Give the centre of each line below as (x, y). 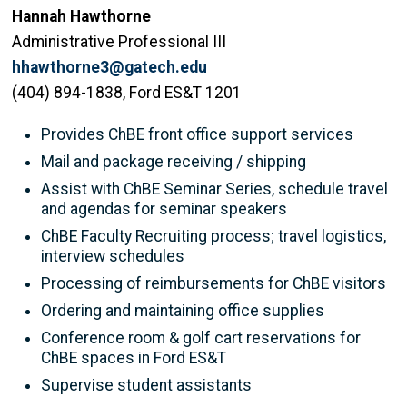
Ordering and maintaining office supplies (183, 310)
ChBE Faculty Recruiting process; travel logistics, (213, 236)
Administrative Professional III (119, 41)
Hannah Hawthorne (81, 16)
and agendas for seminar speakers (164, 208)
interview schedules (113, 256)
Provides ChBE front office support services (197, 134)
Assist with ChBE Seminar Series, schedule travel (214, 189)
